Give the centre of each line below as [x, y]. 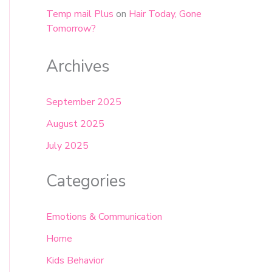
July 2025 [67, 146]
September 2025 [84, 102]
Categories [86, 182]
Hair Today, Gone [165, 14]
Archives [78, 67]
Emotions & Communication [104, 217]
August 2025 [75, 124]
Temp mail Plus [80, 14]
